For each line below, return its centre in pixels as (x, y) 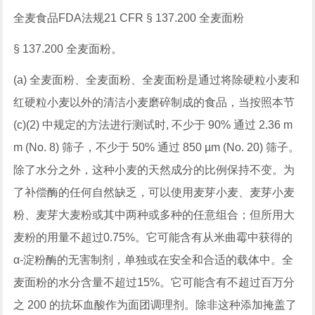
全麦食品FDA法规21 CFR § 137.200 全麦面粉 (129, 18)
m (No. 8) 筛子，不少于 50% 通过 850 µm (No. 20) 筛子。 (157, 148)
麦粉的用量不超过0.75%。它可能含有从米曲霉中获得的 (153, 238)
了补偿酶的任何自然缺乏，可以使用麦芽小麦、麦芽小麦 (154, 193)
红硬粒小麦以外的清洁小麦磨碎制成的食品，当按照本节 (154, 103)
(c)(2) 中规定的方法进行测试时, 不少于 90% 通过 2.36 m (153, 125)
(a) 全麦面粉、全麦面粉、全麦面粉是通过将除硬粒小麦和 (157, 80)
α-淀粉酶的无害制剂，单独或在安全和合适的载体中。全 (154, 260)
